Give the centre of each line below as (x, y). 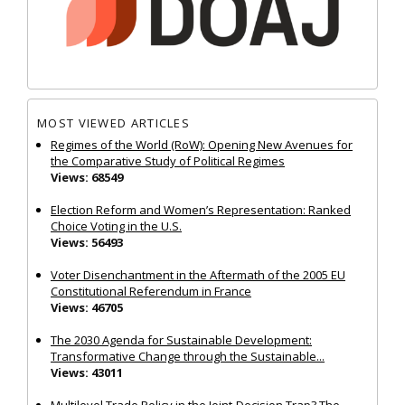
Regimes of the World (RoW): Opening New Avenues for (202, 145)
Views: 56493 (87, 243)
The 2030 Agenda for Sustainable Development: (181, 340)
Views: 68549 (87, 178)
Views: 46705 (87, 308)
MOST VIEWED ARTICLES (113, 122)
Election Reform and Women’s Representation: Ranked (201, 210)
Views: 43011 (87, 373)
